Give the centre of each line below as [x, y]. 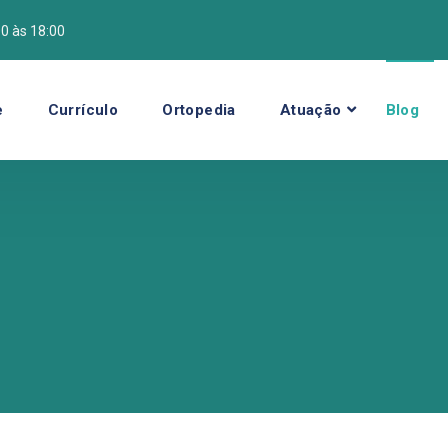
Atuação [310, 110]
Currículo [83, 110]
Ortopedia [199, 110]
